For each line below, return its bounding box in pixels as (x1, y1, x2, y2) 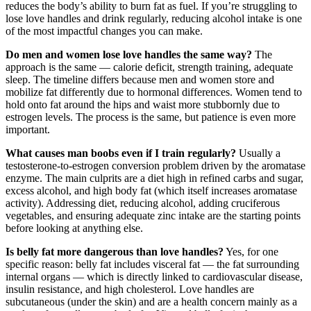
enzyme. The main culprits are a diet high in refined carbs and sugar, (6, 172, 303, 185)
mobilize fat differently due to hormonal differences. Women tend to (6, 86, 302, 99)
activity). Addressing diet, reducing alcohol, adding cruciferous (6, 197, 280, 210)
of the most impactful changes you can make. (6, 25, 203, 37)
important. (6, 124, 50, 136)
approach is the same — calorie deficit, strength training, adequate (6, 61, 293, 74)
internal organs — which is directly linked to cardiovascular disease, (6, 271, 303, 283)
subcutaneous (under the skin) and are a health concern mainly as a (6, 296, 297, 308)
